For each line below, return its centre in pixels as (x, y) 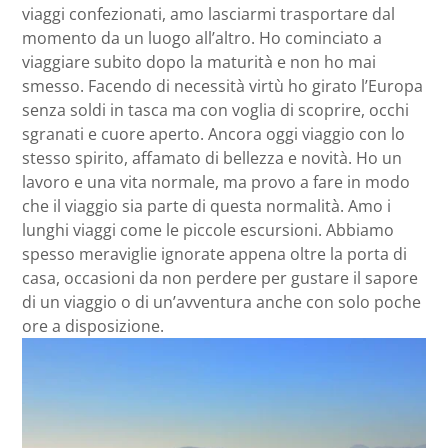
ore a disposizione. (93, 326)
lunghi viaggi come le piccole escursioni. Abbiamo (208, 230)
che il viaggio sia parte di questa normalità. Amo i (206, 206)
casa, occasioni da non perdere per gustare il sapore (220, 278)
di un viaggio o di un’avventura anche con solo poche (221, 302)
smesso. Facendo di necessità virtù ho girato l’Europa (222, 86)
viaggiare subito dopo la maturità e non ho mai (199, 62)
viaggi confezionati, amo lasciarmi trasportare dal (208, 14)
